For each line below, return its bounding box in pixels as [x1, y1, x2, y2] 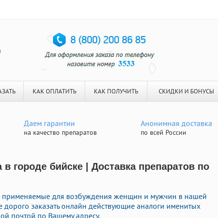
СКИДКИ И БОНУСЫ [158, 87, 214, 95]
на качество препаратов [24, 128, 97, 137]
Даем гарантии [24, 118, 75, 128]
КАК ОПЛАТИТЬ [32, 87, 76, 95]
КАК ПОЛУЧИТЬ [94, 87, 138, 95]
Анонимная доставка [141, 118, 212, 128]
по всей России [141, 128, 186, 137]
